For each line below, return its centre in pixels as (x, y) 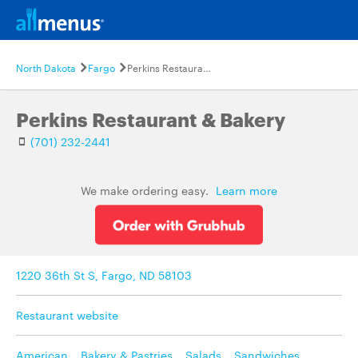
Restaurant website (67, 315)
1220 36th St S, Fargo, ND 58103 (104, 275)
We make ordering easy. (146, 190)
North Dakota (46, 67)
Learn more (247, 190)
